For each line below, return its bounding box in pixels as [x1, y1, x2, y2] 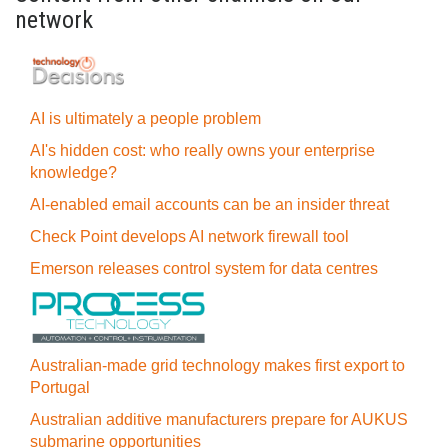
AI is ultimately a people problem [30, 110, 261, 127]
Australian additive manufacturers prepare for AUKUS [30, 411, 408, 428]
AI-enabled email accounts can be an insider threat [30, 196, 389, 213]
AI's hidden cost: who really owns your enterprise [30, 142, 375, 159]
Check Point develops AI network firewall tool [30, 228, 349, 245]
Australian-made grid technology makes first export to [30, 357, 405, 374]
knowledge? [30, 164, 117, 181]
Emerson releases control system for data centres [30, 260, 378, 277]
